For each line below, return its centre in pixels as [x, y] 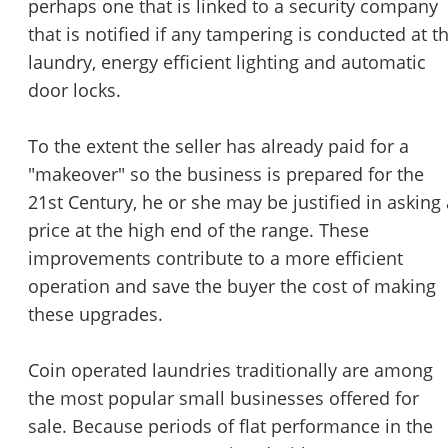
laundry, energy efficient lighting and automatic [227, 62]
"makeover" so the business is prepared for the [226, 174]
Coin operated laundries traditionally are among [230, 370]
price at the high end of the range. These [198, 230]
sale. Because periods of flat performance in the [230, 426]
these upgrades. [95, 314]
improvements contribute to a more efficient [215, 258]
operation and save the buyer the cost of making [232, 286]
